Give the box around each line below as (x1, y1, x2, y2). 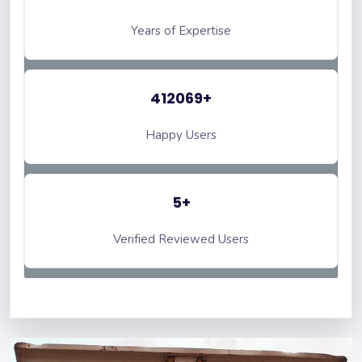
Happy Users (145, 127, 217, 143)
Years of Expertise (131, 23, 231, 39)
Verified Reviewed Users (113, 231, 249, 247)
